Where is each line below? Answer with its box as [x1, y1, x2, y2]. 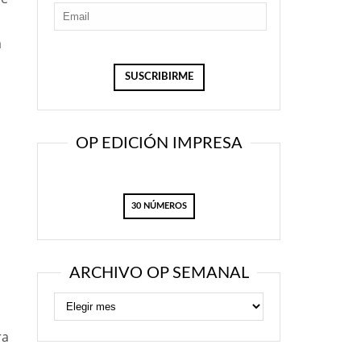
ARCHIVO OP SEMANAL [68, 265, 249, 281]
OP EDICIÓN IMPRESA [75, 135, 243, 151]
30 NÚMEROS [131, 201, 187, 210]
